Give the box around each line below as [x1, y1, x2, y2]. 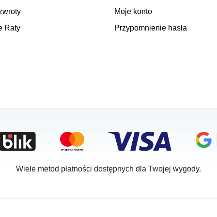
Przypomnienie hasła [114, 24, 187, 32]
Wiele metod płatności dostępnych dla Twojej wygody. [16, 164, 201, 173]
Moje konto [114, 7, 152, 16]
